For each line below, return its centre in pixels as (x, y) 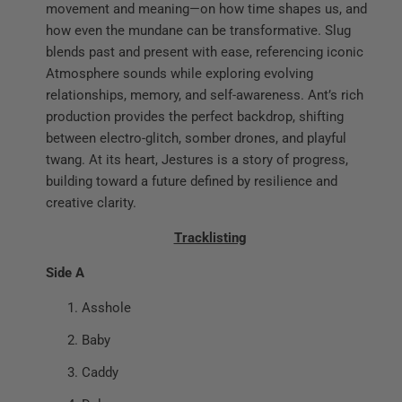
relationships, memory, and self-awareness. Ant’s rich (204, 96)
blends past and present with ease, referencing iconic (204, 52)
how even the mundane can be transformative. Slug (198, 31)
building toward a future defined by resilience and (191, 182)
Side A (65, 273)
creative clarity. (91, 203)
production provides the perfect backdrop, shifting (194, 117)
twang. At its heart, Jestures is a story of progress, (197, 160)
